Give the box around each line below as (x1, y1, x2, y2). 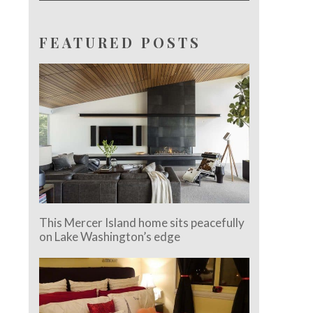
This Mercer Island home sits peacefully (39, 215, 245, 231)
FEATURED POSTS (39, 33, 202, 52)
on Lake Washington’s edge (39, 229, 181, 245)
